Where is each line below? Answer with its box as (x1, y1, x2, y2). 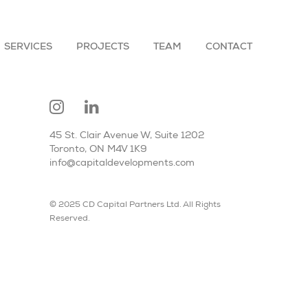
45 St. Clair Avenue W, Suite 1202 (49, 131, 204, 141)
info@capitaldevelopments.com (49, 159, 195, 168)
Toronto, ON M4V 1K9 (49, 145, 147, 155)
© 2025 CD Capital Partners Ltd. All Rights (49, 201, 221, 209)
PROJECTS (76, 42, 130, 52)
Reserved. (49, 214, 90, 223)
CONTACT (206, 42, 253, 52)
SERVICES (4, 42, 53, 52)
